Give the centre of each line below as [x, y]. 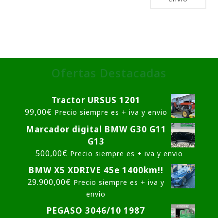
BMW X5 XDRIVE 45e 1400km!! [96, 170]
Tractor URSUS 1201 [96, 100]
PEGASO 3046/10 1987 [96, 211]
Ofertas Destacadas [109, 73]
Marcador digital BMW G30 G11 [96, 129]
